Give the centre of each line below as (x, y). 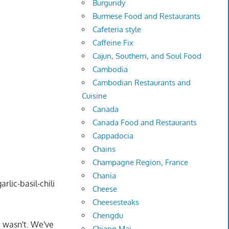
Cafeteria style (117, 30)
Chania (105, 176)
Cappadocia (113, 136)
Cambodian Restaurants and (142, 83)
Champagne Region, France (141, 163)
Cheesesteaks (116, 202)
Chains (104, 149)
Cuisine (95, 96)
